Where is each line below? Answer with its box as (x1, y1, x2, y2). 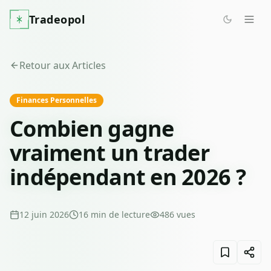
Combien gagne (10, 114, 174, 143)
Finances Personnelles (16, 95, 97, 105)
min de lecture (91, 209, 150, 220)
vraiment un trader (10, 138, 210, 168)
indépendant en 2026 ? (10, 162, 246, 192)
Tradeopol (29, 12, 85, 27)
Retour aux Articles (19, 59, 106, 72)
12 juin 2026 (19, 209, 69, 220)
